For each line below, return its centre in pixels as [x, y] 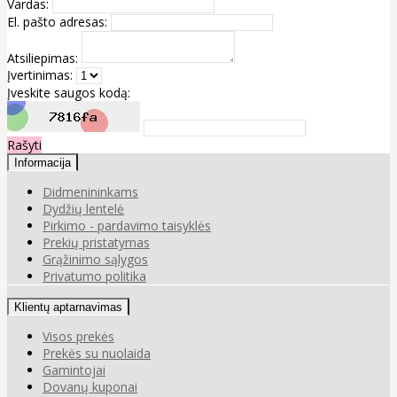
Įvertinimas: [40, 74]
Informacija [43, 162]
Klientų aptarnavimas [68, 307]
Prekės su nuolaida [97, 353]
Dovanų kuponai [90, 386]
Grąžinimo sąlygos [95, 259]
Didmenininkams [90, 191]
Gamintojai [74, 370]
